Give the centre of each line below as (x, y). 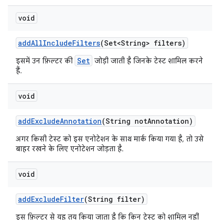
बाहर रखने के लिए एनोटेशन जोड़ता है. (70, 149)
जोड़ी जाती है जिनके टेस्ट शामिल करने (148, 61)
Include (57, 43)
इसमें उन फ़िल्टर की (45, 61)
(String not (124, 121)
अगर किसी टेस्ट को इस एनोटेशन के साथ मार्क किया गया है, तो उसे (110, 139)
